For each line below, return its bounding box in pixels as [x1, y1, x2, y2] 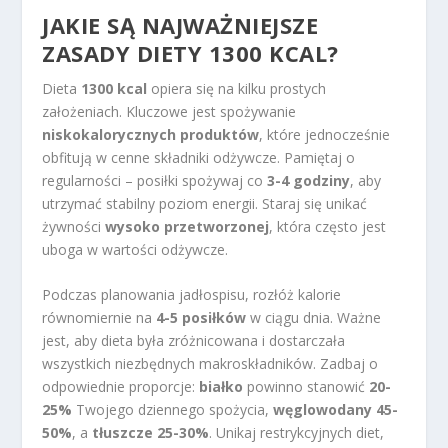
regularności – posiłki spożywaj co [42, 170, 268, 190]
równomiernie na [42, 308, 157, 328]
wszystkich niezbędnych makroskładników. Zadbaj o [42, 354, 379, 374]
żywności [42, 216, 106, 236]
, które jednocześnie [259, 124, 391, 144]
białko [199, 377, 244, 397]
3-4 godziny [267, 170, 351, 190]
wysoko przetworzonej [105, 216, 270, 236]
